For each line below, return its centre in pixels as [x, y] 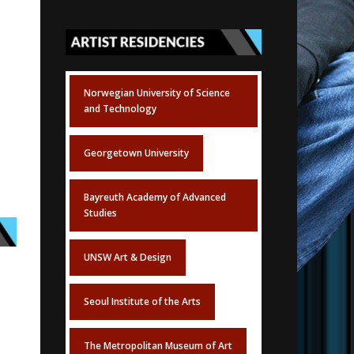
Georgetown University [136, 153]
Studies [100, 213]
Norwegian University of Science [156, 93]
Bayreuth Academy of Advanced [154, 198]
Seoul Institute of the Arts [142, 302]
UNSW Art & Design [127, 258]
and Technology [120, 109]
